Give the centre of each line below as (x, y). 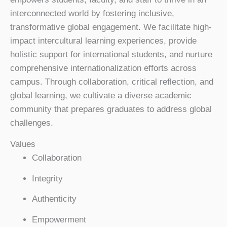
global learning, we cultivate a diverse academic (101, 96)
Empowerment (59, 219)
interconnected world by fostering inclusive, (92, 13)
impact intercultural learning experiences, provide (103, 41)
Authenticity (54, 199)
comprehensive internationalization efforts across (103, 68)
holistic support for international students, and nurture (111, 54)
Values (23, 144)
